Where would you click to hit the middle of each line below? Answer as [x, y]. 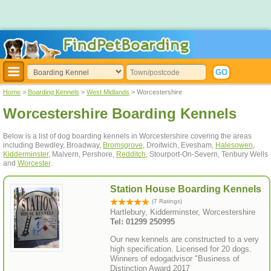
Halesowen [234, 145]
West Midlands [108, 92]
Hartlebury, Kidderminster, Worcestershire [183, 212]
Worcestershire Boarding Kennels [120, 114]
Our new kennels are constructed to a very [184, 240]
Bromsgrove [123, 145]
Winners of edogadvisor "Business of [175, 259]
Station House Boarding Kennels [186, 189]
